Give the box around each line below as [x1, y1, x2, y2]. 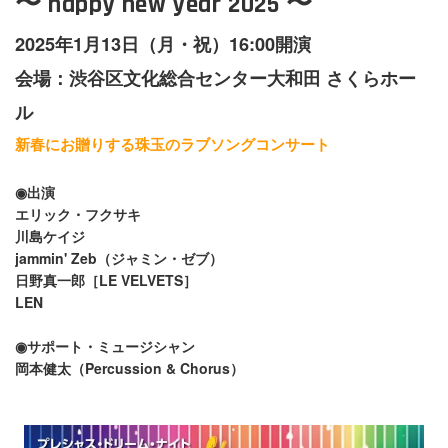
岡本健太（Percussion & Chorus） [15, 357, 244, 378]
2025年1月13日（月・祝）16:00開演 [15, 30, 311, 57]
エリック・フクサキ [15, 203, 141, 224]
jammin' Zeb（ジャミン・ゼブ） [15, 247, 223, 268]
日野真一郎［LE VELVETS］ [15, 269, 197, 290]
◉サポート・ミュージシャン [15, 335, 195, 356]
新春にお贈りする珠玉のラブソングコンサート [15, 132, 330, 155]
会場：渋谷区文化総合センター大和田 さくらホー [15, 64, 416, 91]
